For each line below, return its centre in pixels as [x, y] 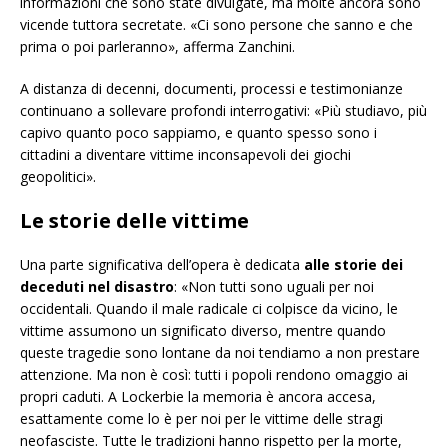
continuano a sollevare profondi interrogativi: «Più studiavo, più [223, 111]
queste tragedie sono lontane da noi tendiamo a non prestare [220, 353]
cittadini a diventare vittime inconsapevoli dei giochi [185, 155]
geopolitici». [58, 177]
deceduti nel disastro [97, 287]
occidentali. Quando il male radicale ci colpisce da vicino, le [209, 309]
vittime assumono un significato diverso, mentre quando [203, 331]
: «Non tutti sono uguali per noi [274, 287]
